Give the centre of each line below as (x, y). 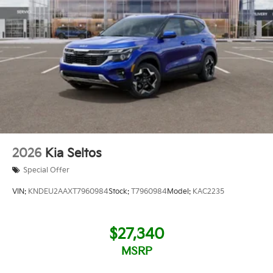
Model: (180, 192)
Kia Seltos (73, 153)
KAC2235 (208, 192)
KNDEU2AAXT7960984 (68, 192)
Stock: (120, 192)
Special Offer (46, 170)
